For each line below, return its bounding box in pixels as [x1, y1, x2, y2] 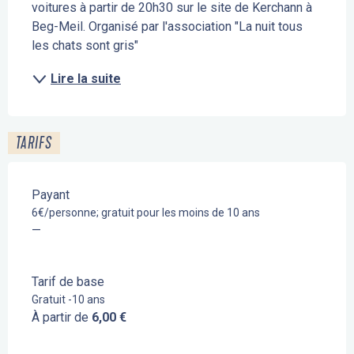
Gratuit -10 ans [32, 293, 105, 307]
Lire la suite [51, 71, 121, 87]
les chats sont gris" [32, 38, 138, 54]
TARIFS [16, 134, 52, 153]
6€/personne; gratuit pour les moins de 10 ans [32, 206, 260, 220]
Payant [32, 187, 70, 203]
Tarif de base [32, 274, 104, 290]
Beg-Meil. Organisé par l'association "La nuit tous [32, 19, 303, 35]
